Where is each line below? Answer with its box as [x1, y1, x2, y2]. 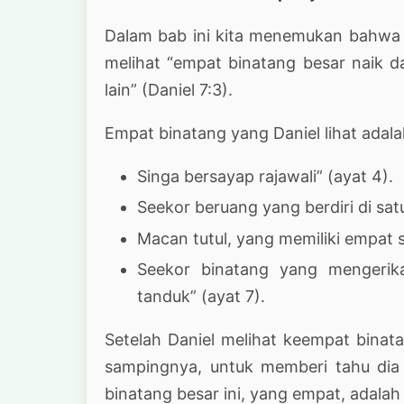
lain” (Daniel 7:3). [105, 79, 233, 99]
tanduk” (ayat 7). [137, 287, 265, 307]
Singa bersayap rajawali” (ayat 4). [137, 166, 393, 186]
